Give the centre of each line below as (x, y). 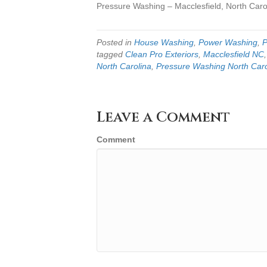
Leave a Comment (163, 118)
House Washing (164, 43)
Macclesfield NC (234, 55)
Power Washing (228, 43)
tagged (111, 55)
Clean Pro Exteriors (162, 55)
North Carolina (124, 66)
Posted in (115, 43)
